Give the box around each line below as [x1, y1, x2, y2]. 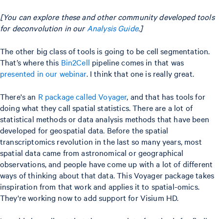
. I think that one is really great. [86, 68, 197, 79]
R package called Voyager [38, 91, 127, 102]
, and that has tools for [127, 91, 205, 102]
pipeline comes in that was [89, 57, 184, 68]
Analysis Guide [87, 22, 138, 34]
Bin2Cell [61, 57, 90, 68]
